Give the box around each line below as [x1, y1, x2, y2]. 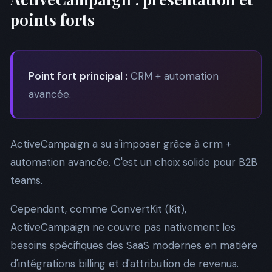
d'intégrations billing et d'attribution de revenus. [10, 256, 239, 270]
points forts [10, 9, 95, 30]
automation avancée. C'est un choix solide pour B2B [10, 155, 257, 169]
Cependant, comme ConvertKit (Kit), [10, 202, 186, 216]
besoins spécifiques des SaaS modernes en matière [10, 238, 257, 252]
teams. [10, 173, 42, 187]
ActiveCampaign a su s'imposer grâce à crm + [10, 137, 231, 151]
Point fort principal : [28, 69, 127, 83]
